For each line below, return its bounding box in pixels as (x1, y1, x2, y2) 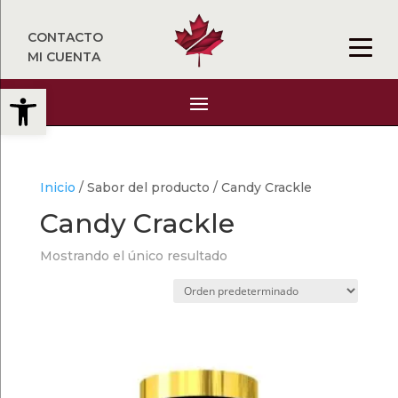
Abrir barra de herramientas (8, 79, 203, 114)
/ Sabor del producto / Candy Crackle (75, 179, 312, 195)
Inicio (39, 179, 76, 195)
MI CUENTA (28, 49, 101, 65)
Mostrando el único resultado (39, 248, 227, 264)
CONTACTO (28, 29, 104, 45)
